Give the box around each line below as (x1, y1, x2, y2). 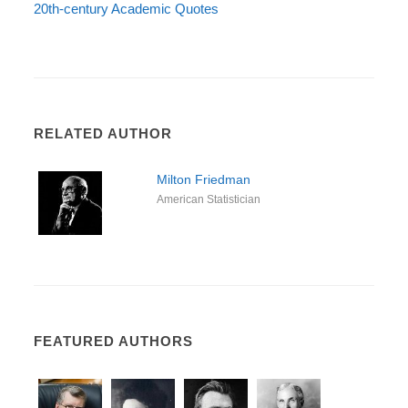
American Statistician (156, 193, 260, 206)
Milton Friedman (156, 172, 250, 187)
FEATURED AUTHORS (34, 333, 194, 349)
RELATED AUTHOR (34, 126, 173, 141)
